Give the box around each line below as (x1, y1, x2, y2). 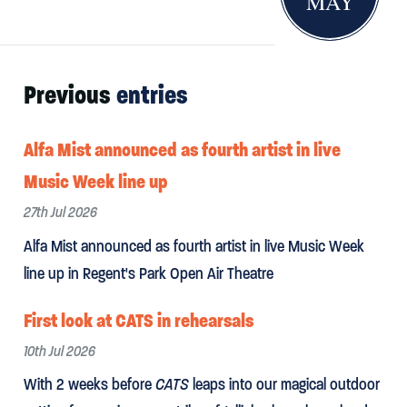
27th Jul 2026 (23, 203, 97, 222)
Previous (23, 78, 116, 111)
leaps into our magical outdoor (188, 374, 380, 395)
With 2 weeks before (23, 374, 155, 395)
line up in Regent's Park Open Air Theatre (23, 263, 273, 283)
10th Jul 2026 (23, 342, 95, 361)
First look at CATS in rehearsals (23, 308, 253, 333)
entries (115, 78, 188, 111)
